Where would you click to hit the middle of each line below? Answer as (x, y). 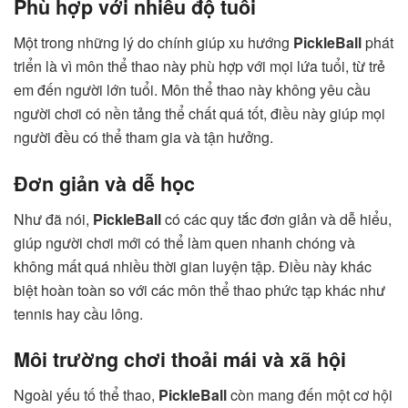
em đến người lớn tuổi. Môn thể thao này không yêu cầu (192, 90)
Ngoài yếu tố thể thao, (86, 395)
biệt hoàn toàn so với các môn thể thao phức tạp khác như (199, 290)
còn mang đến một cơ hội (310, 395)
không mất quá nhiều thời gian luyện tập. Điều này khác (193, 266)
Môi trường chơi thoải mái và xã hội (180, 360)
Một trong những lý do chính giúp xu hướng (153, 43)
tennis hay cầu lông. (78, 313)
